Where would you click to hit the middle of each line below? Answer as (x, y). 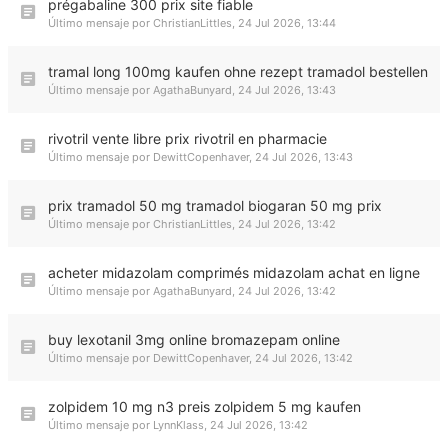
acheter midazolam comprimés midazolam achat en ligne (234, 272)
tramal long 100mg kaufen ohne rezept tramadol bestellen (238, 71)
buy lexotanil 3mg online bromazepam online (194, 339)
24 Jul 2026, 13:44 (287, 23)
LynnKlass (178, 425)
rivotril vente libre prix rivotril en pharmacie (187, 138)
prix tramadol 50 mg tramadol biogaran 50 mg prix (215, 205)
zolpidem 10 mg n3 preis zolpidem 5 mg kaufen (204, 406)
